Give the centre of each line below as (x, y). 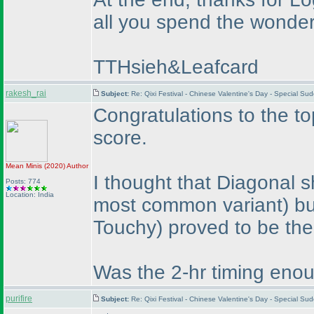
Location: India (30, 194)
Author (77, 166)
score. (120, 138)
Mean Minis (25, 166)
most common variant (188, 205)
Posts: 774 (23, 181)
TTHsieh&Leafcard (176, 67)
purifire (19, 299)
